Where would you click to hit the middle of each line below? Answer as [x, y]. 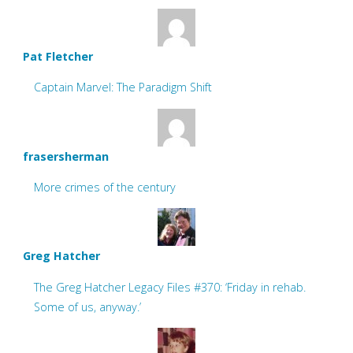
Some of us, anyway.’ [88, 307]
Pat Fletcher [58, 56]
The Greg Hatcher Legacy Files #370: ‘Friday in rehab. [170, 287]
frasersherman [65, 156]
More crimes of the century [105, 188]
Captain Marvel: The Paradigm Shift [123, 87]
